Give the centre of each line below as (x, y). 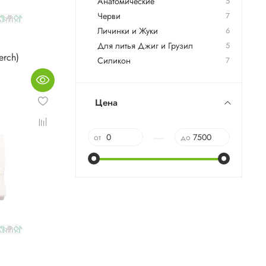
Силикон (114, 61)
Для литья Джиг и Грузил (145, 46)
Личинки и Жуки (128, 31)
